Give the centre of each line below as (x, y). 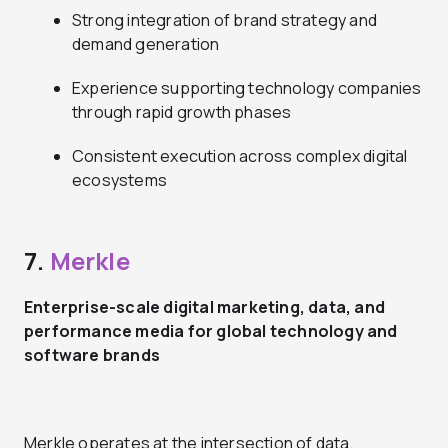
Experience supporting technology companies (247, 87)
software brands (92, 354)
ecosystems (119, 179)
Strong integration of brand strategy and (224, 19)
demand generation (146, 43)
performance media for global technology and (211, 330)
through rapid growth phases (182, 111)
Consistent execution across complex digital (240, 155)
